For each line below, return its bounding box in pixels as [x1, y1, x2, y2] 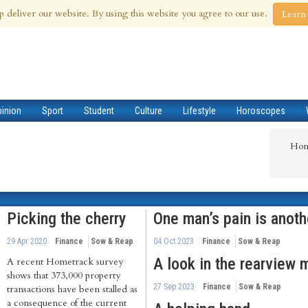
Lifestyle [183, 105, 216, 116]
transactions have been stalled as [7, 283, 137, 296]
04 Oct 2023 [153, 236, 194, 246]
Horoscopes [236, 105, 285, 116]
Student [84, 105, 114, 116]
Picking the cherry [7, 209, 126, 228]
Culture [135, 105, 162, 116]
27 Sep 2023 [153, 282, 195, 291]
